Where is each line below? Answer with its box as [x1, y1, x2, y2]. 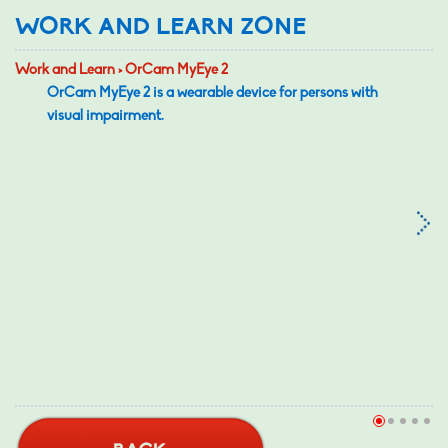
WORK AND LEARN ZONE [15, 16, 306, 40]
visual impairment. [47, 109, 164, 124]
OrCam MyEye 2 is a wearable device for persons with [47, 86, 378, 101]
